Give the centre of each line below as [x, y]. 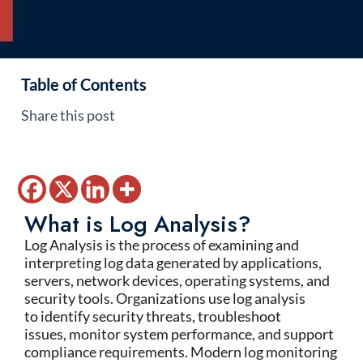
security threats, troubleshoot [186, 316]
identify [65, 316]
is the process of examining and [201, 245]
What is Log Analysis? [138, 224]
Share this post [68, 115]
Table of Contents [84, 84]
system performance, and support [227, 334]
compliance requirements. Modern [134, 352]
